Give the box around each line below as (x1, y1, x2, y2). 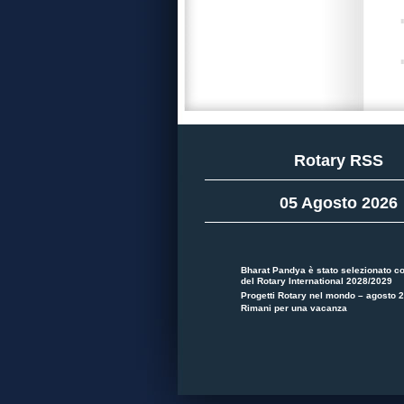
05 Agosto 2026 (279, 193, 398, 212)
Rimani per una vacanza (241, 302, 347, 313)
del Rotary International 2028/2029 (241, 275, 392, 289)
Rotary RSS (293, 151, 383, 170)
